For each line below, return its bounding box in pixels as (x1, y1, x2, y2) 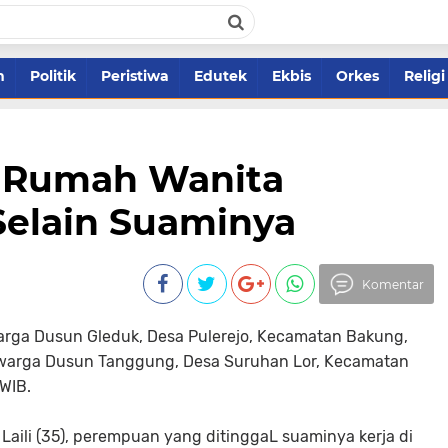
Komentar (361, 277, 424, 292)
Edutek (194, 67, 247, 85)
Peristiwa (101, 67, 169, 85)
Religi (404, 67, 445, 85)
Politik (30, 67, 76, 85)
